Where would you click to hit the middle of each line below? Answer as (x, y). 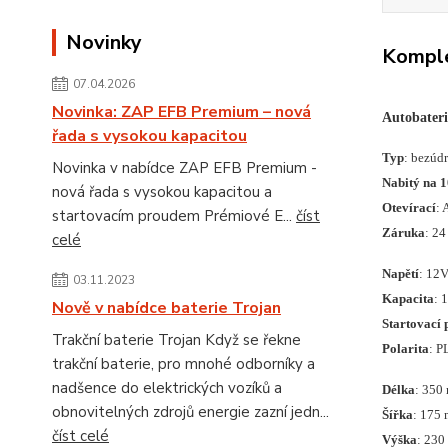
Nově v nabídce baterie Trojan (166, 308)
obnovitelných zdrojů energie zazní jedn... (190, 412)
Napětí (400, 274)
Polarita (405, 349)
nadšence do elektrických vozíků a (167, 388)
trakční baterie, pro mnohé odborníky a (183, 364)
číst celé (80, 436)
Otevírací (408, 208)
